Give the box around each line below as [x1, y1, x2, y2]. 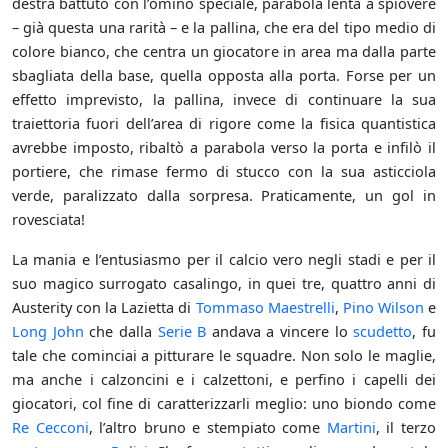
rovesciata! [12, 209, 85, 230]
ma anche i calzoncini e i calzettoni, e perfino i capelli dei [12, 369, 436, 390]
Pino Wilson [342, 297, 424, 318]
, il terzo [375, 417, 437, 438]
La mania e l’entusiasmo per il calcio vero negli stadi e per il [12, 249, 436, 270]
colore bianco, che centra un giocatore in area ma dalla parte [12, 41, 436, 62]
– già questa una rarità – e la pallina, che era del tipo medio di [12, 17, 436, 38]
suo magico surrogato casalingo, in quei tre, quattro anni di [12, 273, 436, 294]
